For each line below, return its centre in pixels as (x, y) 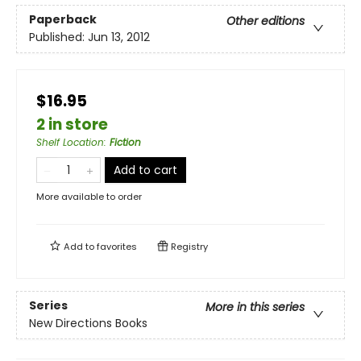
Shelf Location (70, 143)
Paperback (63, 20)
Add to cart (145, 170)
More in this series (255, 307)
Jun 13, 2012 (119, 37)
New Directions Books (88, 324)
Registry (188, 247)
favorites (117, 247)
